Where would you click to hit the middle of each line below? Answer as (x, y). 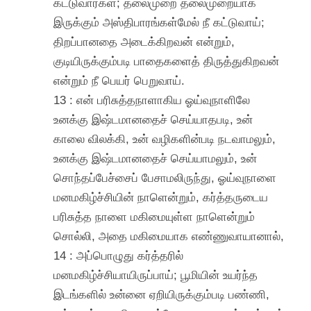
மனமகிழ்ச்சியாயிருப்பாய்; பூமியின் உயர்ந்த (156, 275)
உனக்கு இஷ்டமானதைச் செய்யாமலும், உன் (155, 158)
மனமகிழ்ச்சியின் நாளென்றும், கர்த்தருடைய (161, 197)
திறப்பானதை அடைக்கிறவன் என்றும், (144, 41)
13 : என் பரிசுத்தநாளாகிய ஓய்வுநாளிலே (152, 100)
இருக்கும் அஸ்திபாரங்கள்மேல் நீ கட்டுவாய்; (159, 22)
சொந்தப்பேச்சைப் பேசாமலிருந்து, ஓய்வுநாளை (165, 177)
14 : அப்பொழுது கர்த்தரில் (119, 255)
